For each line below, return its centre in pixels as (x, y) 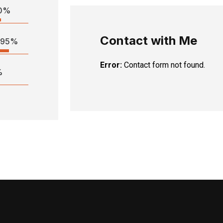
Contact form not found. (164, 65)
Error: (111, 65)
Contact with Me (149, 41)
